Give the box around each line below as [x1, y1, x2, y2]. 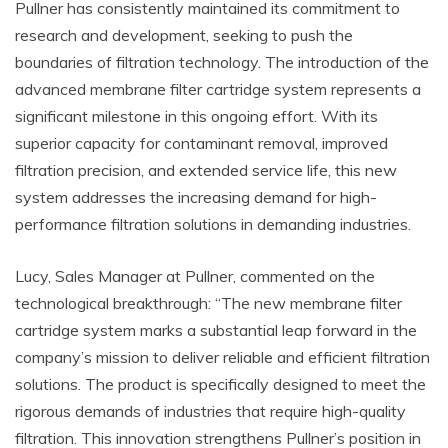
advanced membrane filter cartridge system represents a [15, 79, 421, 100]
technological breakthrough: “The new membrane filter [15, 293, 402, 314]
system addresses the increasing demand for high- [15, 187, 377, 208]
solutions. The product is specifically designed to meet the [15, 374, 426, 395]
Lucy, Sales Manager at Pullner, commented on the [15, 266, 375, 287]
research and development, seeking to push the [15, 25, 353, 46]
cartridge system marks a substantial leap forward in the [15, 320, 417, 341]
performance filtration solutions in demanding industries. [15, 214, 411, 235]
